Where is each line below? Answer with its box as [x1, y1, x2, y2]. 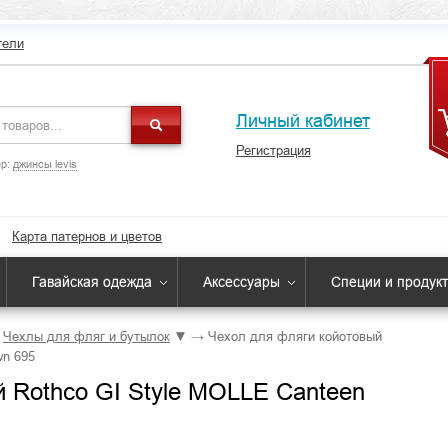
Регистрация [235, 143, 311, 158]
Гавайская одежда [32, 274, 152, 290]
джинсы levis [12, 158, 77, 170]
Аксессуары [203, 274, 280, 290]
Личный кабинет [235, 111, 370, 131]
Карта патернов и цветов [12, 229, 162, 244]
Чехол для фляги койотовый [208, 329, 382, 344]
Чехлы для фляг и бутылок [3, 329, 170, 344]
